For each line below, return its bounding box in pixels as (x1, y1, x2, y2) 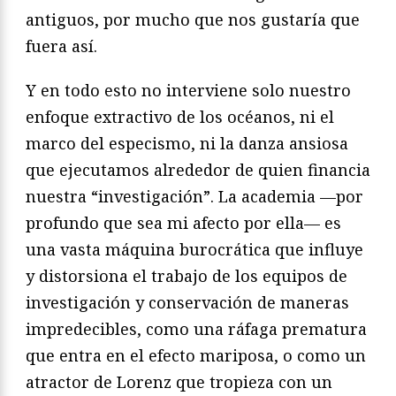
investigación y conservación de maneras (26, 292, 349, 314)
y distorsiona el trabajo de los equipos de (26, 265, 347, 287)
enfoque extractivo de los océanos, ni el (26, 106, 334, 128)
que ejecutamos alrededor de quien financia (26, 159, 370, 181)
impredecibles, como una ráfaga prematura (26, 318, 367, 340)
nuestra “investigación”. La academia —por (26, 186, 363, 208)
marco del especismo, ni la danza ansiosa (26, 133, 348, 155)
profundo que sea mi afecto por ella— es (26, 212, 341, 234)
